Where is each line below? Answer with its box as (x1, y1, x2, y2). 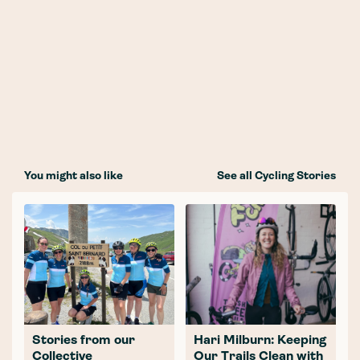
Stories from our (32, 334, 135, 348)
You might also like (24, 170, 123, 183)
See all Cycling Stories (217, 170, 336, 183)
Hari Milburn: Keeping (194, 334, 326, 348)
